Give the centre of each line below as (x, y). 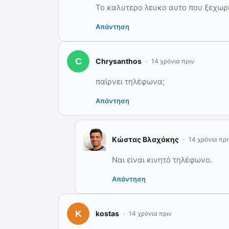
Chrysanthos (119, 61)
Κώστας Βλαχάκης (145, 139)
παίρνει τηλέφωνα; (130, 81)
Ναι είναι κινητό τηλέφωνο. (162, 159)
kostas (107, 213)
